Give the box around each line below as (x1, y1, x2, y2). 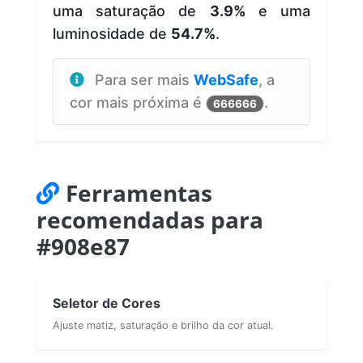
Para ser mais (95, 70, 194, 88)
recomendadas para (36, 203, 263, 235)
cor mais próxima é (70, 93, 206, 111)
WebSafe (194, 70, 258, 88)
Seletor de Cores (53, 294, 160, 311)
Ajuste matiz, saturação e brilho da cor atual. (53, 318, 274, 331)
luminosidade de (53, 24, 171, 42)
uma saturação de (53, 2, 210, 19)
